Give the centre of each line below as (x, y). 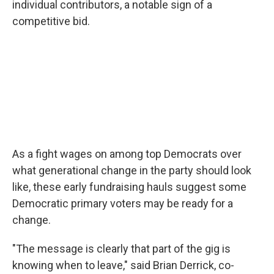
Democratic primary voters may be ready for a (123, 203)
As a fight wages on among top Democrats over (127, 154)
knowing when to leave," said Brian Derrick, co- (123, 265)
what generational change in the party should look (132, 170)
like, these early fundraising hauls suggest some (129, 187)
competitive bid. (51, 21)
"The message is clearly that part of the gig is (121, 249)
